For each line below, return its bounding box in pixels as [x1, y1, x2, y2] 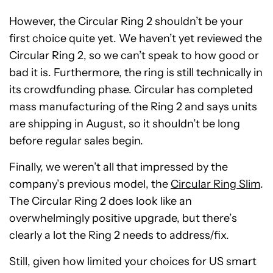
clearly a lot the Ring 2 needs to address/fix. [9, 229, 229, 243]
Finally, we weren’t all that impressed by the [9, 160, 228, 174]
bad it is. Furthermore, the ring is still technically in [9, 66, 263, 80]
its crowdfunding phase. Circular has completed [9, 83, 253, 97]
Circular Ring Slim [171, 177, 260, 191]
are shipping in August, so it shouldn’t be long [9, 117, 240, 131]
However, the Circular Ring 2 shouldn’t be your [9, 15, 243, 29]
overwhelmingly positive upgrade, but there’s [9, 211, 237, 225]
